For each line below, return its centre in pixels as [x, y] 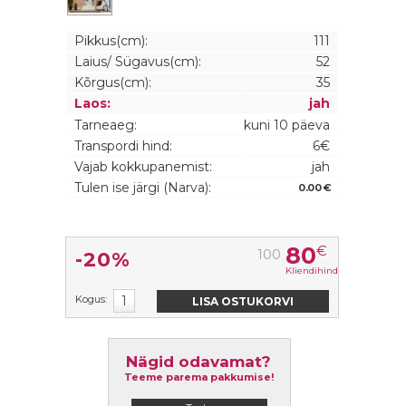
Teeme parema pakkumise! [198, 377]
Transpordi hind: [123, 146]
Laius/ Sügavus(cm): [138, 62]
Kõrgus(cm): [113, 82]
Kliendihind [312, 271]
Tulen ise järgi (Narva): [143, 188]
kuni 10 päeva [287, 125]
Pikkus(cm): [111, 41]
